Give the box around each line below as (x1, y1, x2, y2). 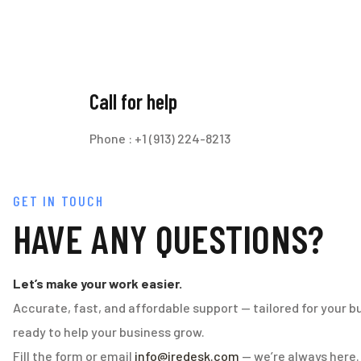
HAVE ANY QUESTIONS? (13, 215, 324, 262)
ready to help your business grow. (13, 324, 207, 339)
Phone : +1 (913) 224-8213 (89, 131, 230, 146)
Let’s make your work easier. (13, 276, 182, 291)
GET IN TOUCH (13, 192, 104, 210)
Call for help (89, 89, 177, 114)
